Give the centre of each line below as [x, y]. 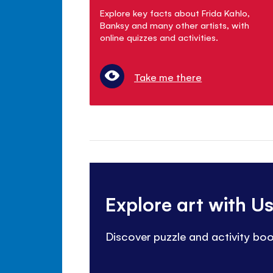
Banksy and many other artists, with [175, 25]
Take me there [168, 77]
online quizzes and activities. [159, 37]
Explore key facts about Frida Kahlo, [175, 13]
